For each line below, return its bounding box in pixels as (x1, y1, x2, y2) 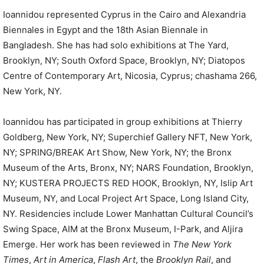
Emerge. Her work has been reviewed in (3, 239, 173, 250)
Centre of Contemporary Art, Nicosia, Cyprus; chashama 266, (3, 70, 257, 82)
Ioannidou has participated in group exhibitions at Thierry (3, 116, 242, 128)
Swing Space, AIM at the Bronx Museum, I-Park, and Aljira (3, 223, 243, 235)
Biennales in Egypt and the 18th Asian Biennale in (3, 24, 208, 36)
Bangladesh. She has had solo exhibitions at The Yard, (3, 39, 229, 51)
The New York (173, 239, 232, 250)
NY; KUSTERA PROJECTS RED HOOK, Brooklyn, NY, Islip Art (3, 177, 253, 189)
